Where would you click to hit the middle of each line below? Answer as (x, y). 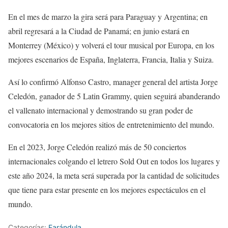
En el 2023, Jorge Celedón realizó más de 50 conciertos (97, 147)
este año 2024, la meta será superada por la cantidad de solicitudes (114, 176)
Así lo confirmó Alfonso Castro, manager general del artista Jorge (113, 82)
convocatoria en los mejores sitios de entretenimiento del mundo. (111, 125)
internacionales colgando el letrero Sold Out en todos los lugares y (114, 161)
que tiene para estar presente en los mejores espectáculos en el (107, 190)
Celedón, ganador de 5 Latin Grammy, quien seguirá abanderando (114, 96)
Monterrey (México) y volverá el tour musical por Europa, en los (111, 45)
